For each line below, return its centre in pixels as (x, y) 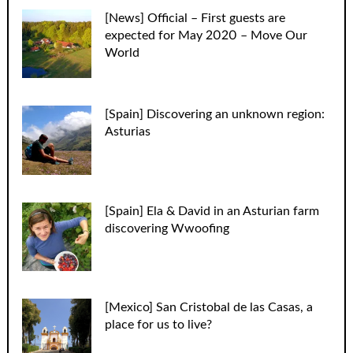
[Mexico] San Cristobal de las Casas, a (209, 308)
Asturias (128, 132)
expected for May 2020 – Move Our (206, 35)
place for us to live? (159, 325)
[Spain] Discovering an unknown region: (215, 115)
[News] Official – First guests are (195, 18)
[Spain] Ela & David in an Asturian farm (212, 211)
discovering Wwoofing (167, 228)
